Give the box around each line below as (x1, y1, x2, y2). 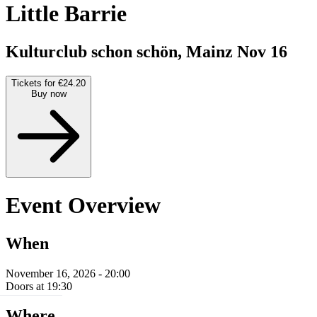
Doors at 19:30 (6, 279, 72, 292)
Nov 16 (237, 42, 287, 61)
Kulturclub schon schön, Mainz (6, 42, 237, 61)
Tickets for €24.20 (11, 77, 86, 88)
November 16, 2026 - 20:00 (6, 267, 130, 279)
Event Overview (6, 192, 161, 219)
